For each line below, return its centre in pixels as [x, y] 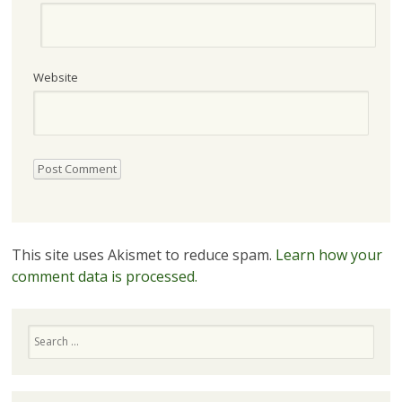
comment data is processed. [104, 276]
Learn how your [328, 254]
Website [55, 77]
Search [44, 331]
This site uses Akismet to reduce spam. [143, 254]
